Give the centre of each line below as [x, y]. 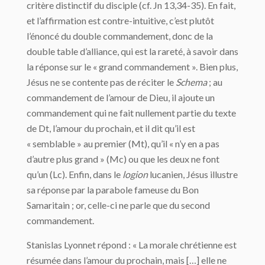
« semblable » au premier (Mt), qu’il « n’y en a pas [123, 143]
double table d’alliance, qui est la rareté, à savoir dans [132, 51]
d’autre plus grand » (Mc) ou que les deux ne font [123, 159]
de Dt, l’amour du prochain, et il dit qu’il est [111, 128]
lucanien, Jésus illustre [193, 174]
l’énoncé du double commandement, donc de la [120, 36]
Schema [192, 82]
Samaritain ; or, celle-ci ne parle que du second [118, 205]
